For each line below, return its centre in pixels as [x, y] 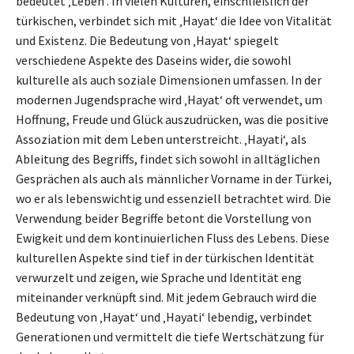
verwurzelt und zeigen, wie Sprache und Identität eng [159, 278]
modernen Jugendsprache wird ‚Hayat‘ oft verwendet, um [169, 100]
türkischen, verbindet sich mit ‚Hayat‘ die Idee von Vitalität [174, 21]
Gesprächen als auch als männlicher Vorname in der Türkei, [174, 179]
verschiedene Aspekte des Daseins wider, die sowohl [154, 60]
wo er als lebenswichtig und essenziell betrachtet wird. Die [173, 199]
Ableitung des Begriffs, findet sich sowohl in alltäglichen [168, 159]
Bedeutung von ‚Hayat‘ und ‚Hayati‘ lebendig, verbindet [164, 317]
